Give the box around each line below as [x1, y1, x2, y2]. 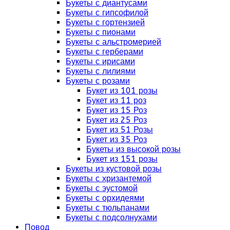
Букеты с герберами [66, 46, 143, 56]
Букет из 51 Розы [86, 124, 153, 135]
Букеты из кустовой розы [66, 163, 162, 174]
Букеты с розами [66, 75, 130, 86]
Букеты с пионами [66, 27, 136, 37]
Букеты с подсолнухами [66, 212, 157, 222]
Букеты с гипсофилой [66, 7, 148, 17]
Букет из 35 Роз [86, 134, 147, 144]
